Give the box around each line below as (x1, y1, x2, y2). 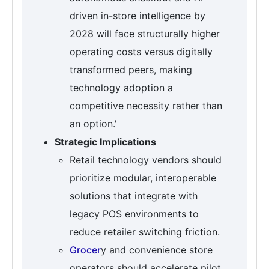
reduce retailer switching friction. (70, 225, 220, 238)
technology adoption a (70, 81, 173, 94)
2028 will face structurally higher (70, 27, 220, 40)
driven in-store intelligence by (70, 9, 205, 22)
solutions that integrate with (70, 189, 198, 202)
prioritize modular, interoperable (70, 171, 216, 184)
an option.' (70, 117, 117, 130)
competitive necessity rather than (70, 99, 222, 112)
